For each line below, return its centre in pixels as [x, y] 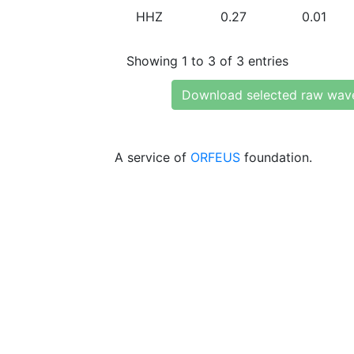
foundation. [276, 157]
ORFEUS [215, 157]
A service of [153, 157]
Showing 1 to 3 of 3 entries [207, 60]
